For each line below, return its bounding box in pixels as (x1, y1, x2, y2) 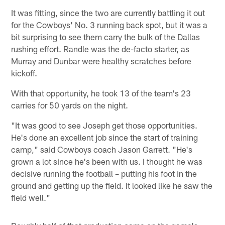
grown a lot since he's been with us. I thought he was (11, 156, 203, 167)
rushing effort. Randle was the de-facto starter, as (11, 44, 190, 54)
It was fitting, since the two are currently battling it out (11, 8, 205, 18)
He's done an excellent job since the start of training (11, 132, 198, 143)
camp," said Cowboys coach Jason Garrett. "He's (11, 144, 193, 155)
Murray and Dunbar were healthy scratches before (11, 56, 192, 66)
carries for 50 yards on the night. (11, 100, 129, 110)
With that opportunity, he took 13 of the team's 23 (11, 88, 191, 98)
